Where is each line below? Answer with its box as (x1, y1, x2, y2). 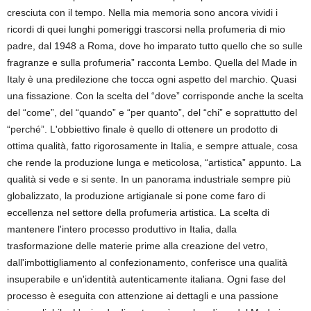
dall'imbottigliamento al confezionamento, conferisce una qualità (7, 257, 287, 268)
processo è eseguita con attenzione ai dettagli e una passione (7, 290, 278, 301)
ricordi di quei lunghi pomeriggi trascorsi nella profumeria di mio (7, 24, 285, 35)
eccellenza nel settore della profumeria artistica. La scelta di (7, 207, 269, 218)
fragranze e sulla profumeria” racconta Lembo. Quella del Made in (7, 57, 297, 68)
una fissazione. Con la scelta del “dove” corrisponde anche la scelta (7, 90, 303, 101)
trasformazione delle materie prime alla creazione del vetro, (7, 240, 268, 251)
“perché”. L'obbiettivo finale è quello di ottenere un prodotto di (7, 124, 278, 135)
